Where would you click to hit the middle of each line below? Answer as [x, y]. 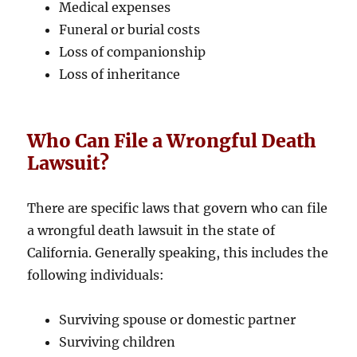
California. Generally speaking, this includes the [178, 253]
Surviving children [118, 342]
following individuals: [96, 275]
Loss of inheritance [120, 75]
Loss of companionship [133, 52]
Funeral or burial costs [130, 30]
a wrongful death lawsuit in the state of [151, 231]
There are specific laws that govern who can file [178, 208]
